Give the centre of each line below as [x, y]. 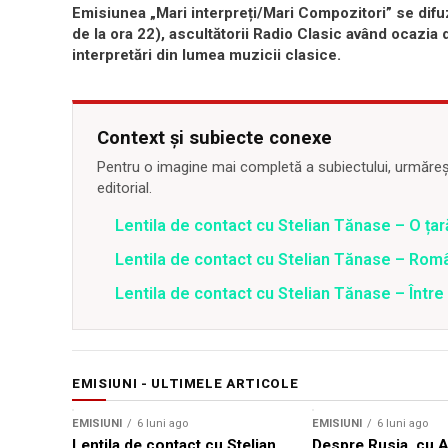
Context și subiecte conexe [214, 138]
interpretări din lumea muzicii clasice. [206, 55]
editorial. [124, 188]
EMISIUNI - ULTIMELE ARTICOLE [185, 384]
